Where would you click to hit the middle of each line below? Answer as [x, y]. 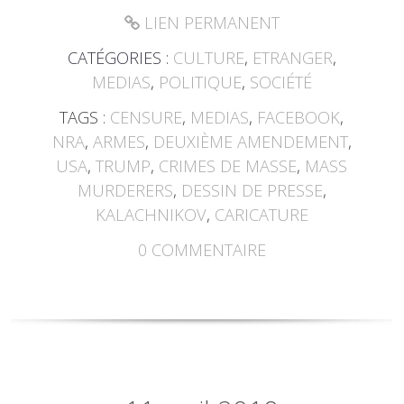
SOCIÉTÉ [280, 83]
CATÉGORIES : [120, 58]
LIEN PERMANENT [209, 22]
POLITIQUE [200, 83]
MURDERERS [125, 191]
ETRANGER [292, 58]
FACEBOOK [299, 118]
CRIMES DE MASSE [228, 166]
